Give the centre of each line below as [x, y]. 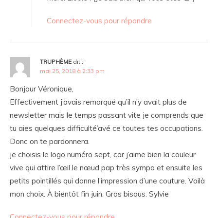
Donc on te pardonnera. [50, 142]
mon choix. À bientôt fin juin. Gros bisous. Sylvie [89, 194]
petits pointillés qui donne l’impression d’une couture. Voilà [107, 181]
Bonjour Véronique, [42, 89]
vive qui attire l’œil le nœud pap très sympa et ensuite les [106, 168]
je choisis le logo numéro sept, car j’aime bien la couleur [103, 155]
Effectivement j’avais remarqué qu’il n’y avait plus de [98, 102]
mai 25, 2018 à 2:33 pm [72, 71]
